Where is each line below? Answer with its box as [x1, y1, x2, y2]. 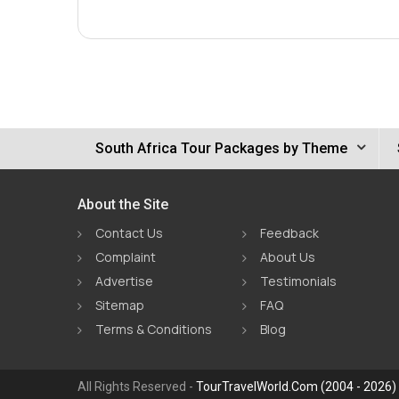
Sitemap [95, 297, 144, 313]
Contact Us [95, 224, 163, 241]
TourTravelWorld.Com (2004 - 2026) [196, 379, 396, 394]
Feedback [259, 224, 319, 241]
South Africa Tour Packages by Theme [95, 140, 347, 157]
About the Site [77, 196, 168, 213]
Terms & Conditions [95, 321, 212, 338]
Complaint [95, 248, 156, 265]
